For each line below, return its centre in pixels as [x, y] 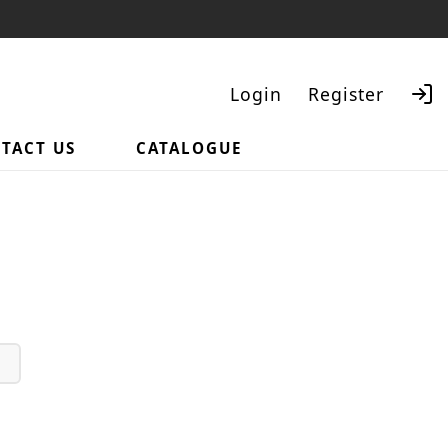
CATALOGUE [189, 147]
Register [346, 93]
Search [370, 148]
